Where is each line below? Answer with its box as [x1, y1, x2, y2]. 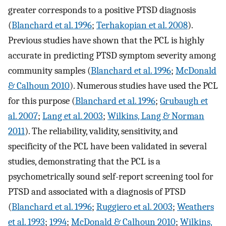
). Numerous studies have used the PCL [70, 80, 218, 92]
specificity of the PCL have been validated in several [8, 141, 207, 152]
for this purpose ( [8, 95, 75, 107]
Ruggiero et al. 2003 [96, 201, 173, 213]
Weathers [177, 201, 214, 213]
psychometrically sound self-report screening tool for [8, 171, 213, 183]
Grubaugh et [160, 95, 208, 107]
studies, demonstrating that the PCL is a [8, 156, 160, 167]
